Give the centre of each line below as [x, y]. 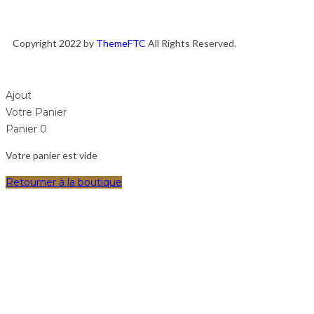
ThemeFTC [121, 43]
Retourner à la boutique [64, 182]
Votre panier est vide [52, 155]
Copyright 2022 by [54, 43]
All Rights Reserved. [191, 43]
